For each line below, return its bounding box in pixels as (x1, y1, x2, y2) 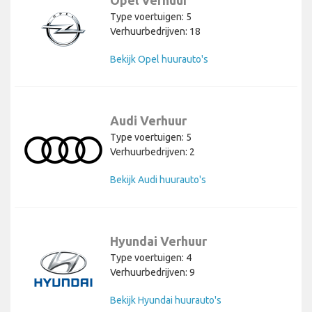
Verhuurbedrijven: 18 (110, 26, 201, 38)
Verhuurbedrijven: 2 (110, 146, 195, 158)
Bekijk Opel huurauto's (110, 54, 208, 65)
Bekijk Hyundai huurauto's (110, 295, 221, 306)
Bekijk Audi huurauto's (110, 174, 206, 186)
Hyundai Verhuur (110, 234, 207, 249)
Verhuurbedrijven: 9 (110, 267, 195, 279)
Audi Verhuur (110, 114, 187, 128)
